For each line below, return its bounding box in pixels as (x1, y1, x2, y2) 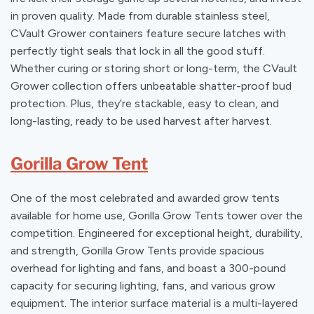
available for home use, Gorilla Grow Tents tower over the (11, 208, 303, 222)
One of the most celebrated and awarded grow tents (11, 191, 280, 205)
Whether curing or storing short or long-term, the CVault (11, 61, 297, 75)
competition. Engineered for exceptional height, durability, (11, 226, 303, 240)
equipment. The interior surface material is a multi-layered (11, 296, 298, 310)
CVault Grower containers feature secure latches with (11, 26, 286, 40)
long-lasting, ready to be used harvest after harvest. (11, 114, 275, 128)
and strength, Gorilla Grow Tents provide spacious (11, 243, 264, 257)
